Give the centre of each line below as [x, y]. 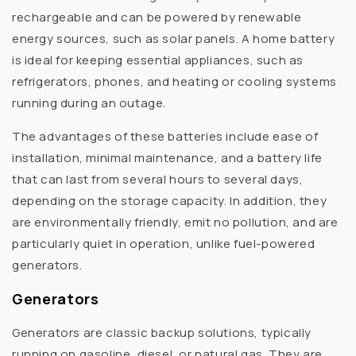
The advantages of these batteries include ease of [165, 136]
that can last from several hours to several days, [158, 179]
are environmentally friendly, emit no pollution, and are [175, 222]
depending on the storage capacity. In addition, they [170, 200]
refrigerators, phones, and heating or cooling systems [174, 81]
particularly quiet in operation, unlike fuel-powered [164, 243]
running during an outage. [89, 103]
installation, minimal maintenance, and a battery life [167, 157]
